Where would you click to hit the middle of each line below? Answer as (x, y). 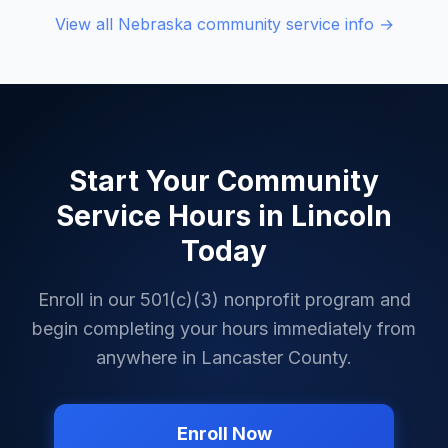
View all (86, 24)
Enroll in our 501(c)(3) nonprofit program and (224, 299)
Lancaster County (274, 357)
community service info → (292, 24)
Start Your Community (224, 181)
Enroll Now (224, 433)
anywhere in (148, 357)
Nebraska (154, 24)
